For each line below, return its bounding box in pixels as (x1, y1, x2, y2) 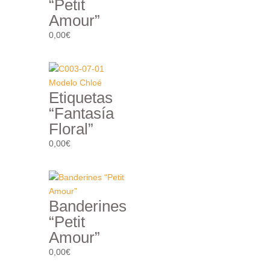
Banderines (48, 196, 127, 215)
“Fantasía (48, 104, 114, 122)
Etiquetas (48, 88, 113, 107)
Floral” (48, 119, 93, 138)
